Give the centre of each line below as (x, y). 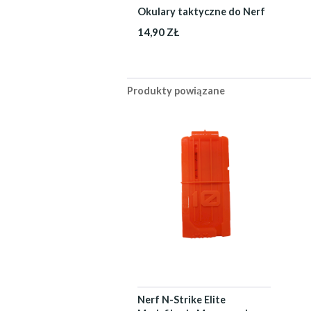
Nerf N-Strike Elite (181, 300)
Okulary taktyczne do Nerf (201, 11)
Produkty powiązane (176, 91)
